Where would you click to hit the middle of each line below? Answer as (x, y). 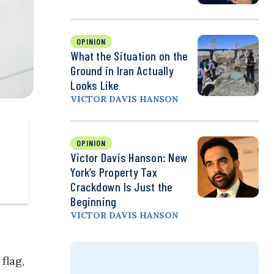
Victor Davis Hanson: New (129, 157)
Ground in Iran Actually (122, 71)
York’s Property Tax (114, 172)
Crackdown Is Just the (122, 187)
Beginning (94, 202)
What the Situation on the (129, 56)
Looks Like (95, 85)
